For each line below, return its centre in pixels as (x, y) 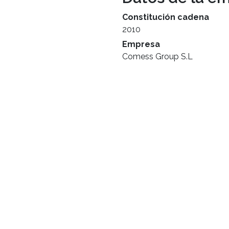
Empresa (141, 44)
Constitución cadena (166, 17)
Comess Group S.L (157, 56)
